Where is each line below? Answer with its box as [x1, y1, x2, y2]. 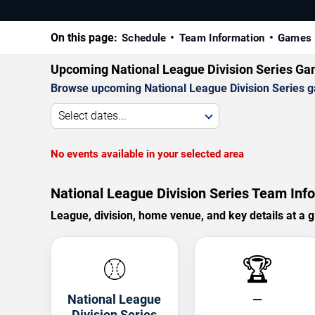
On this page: [51, 30, 117, 44]
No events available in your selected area [51, 147, 244, 160]
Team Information [179, 31, 265, 44]
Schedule [122, 31, 167, 44]
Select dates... [58, 108, 127, 122]
